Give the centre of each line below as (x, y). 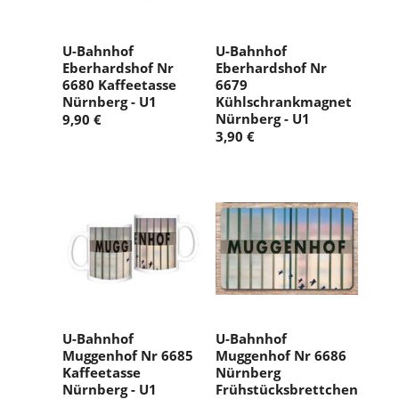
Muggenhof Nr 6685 (128, 356)
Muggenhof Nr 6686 (281, 356)
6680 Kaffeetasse (119, 85)
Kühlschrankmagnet (284, 102)
